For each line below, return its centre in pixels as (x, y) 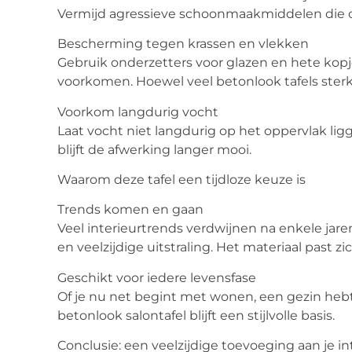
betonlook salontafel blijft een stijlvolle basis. (196, 315)
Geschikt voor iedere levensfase (157, 277)
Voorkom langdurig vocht (138, 112)
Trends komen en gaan (130, 210)
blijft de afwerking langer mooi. (154, 149)
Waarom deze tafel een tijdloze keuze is (181, 180)
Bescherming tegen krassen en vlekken (183, 44)
